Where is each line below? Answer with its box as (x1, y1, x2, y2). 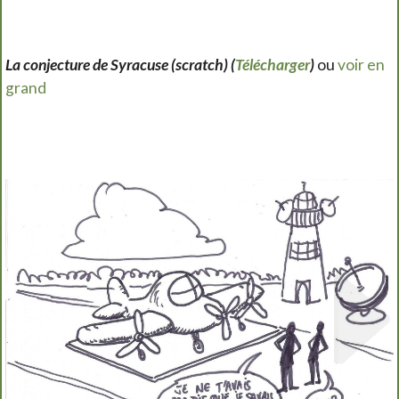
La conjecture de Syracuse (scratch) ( (5, 54, 235, 74)
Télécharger (235, 54, 310, 74)
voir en (338, 54, 385, 74)
